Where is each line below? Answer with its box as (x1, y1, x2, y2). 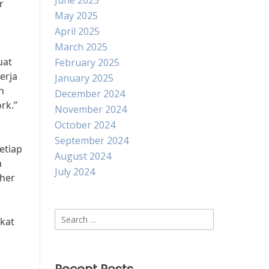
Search (54, 209, 85, 222)
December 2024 (55, 87, 125, 100)
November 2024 (55, 103, 127, 116)
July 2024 (55, 165, 95, 178)
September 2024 (55, 134, 128, 147)
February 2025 (55, 56, 119, 69)
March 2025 (55, 40, 107, 53)
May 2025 (55, 9, 98, 22)
